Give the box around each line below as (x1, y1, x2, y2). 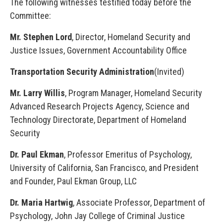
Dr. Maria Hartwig (10, 197, 73, 208)
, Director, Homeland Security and (72, 32, 190, 42)
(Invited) (154, 66, 184, 77)
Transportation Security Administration (10, 66, 154, 77)
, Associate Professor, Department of (73, 197, 205, 208)
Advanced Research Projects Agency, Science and (10, 101, 189, 111)
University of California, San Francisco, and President (10, 163, 199, 173)
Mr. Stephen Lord (10, 32, 72, 42)
